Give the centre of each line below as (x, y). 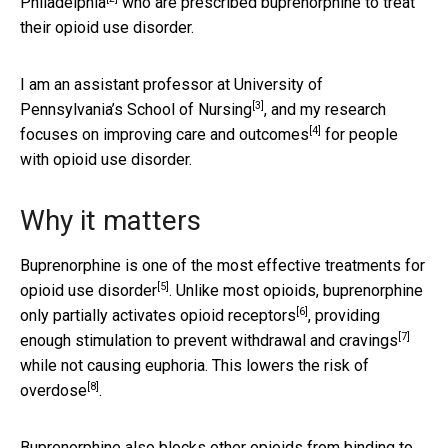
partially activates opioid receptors (174, 315)
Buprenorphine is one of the (118, 265)
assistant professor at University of (198, 84)
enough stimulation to (97, 340)
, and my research (325, 109)
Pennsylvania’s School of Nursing (136, 109)
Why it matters (110, 220)
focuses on (61, 134)
